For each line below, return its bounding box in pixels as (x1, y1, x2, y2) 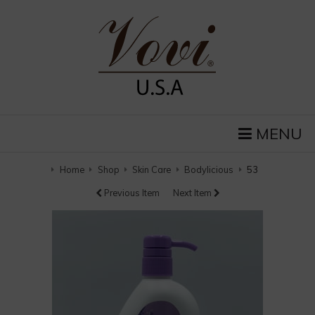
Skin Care (132, 163, 172, 175)
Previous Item (101, 186, 160, 198)
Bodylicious (184, 163, 234, 175)
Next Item (172, 186, 214, 198)
